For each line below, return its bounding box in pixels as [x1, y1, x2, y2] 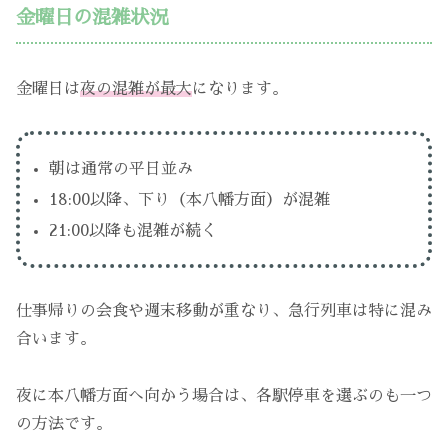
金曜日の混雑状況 [16, 7, 168, 27]
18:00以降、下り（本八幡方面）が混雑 [49, 191, 331, 208]
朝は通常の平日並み [49, 160, 194, 177]
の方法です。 [16, 415, 112, 432]
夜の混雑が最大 [80, 80, 192, 97]
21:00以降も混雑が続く [49, 222, 218, 239]
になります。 [192, 80, 288, 97]
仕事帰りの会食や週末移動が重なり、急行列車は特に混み [16, 302, 432, 319]
